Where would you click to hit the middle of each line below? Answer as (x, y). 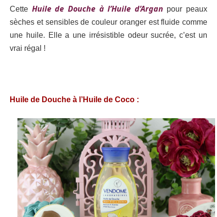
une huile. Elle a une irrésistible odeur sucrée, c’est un (108, 35)
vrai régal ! (28, 48)
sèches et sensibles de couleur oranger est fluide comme (108, 22)
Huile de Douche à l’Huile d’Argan (97, 9)
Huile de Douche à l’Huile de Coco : (74, 100)
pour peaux (185, 9)
